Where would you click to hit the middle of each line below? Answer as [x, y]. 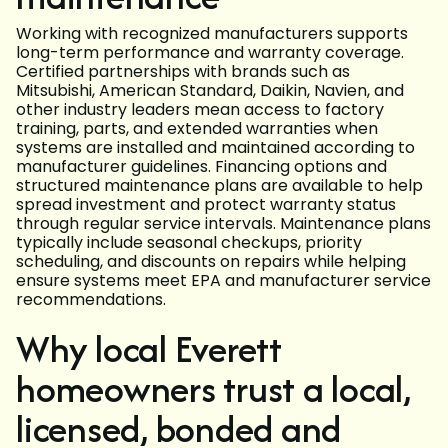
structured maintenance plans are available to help [219, 186]
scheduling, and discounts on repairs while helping [211, 262]
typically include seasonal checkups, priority [189, 243]
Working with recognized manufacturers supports [212, 34]
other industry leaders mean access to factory [200, 110]
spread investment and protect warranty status [206, 205]
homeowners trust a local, [214, 389]
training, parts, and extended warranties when [197, 129]
